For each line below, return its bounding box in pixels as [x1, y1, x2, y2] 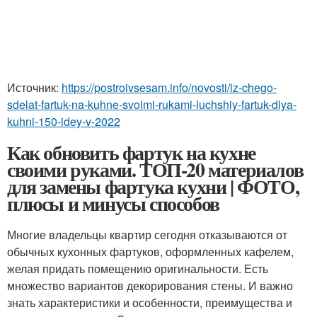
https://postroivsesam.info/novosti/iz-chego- [62, 79, 277, 96]
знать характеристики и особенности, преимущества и [7, 294, 292, 311]
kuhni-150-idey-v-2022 [7, 113, 120, 129]
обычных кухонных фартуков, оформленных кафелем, [7, 243, 294, 260]
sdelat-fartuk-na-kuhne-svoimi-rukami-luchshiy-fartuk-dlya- [7, 96, 296, 113]
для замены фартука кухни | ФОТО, [7, 171, 299, 201]
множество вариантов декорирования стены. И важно [7, 277, 293, 294]
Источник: [7, 79, 62, 96]
